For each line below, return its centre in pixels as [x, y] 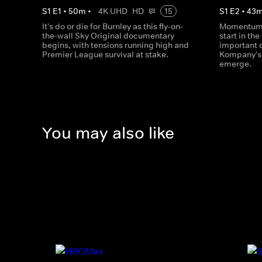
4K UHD [113, 11]
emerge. [236, 64]
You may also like [108, 133]
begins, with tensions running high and [116, 45]
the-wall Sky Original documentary [108, 36]
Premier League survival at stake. [105, 54]
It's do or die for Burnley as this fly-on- [113, 26]
